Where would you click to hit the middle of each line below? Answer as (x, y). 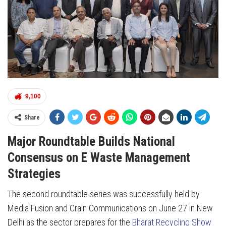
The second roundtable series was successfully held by (104, 194)
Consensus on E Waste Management (99, 158)
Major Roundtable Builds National (91, 142)
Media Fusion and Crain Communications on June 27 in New (110, 208)
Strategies (34, 174)
